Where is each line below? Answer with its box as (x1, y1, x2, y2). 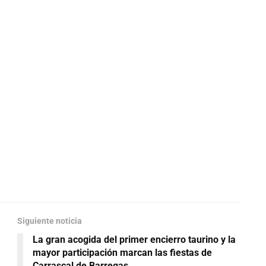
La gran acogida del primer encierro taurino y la (33, 234, 236, 246)
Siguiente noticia (17, 216, 82, 226)
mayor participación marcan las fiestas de (33, 247, 212, 259)
